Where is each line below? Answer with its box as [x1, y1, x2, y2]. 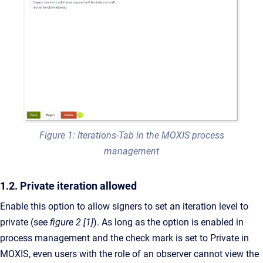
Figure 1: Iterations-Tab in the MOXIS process [39, 130, 224, 141]
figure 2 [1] [50, 217, 93, 228]
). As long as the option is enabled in [93, 217, 244, 228]
